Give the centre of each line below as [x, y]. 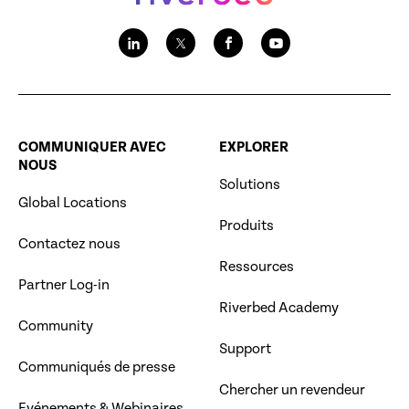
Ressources [257, 267]
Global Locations [73, 204]
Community [56, 327]
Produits [247, 226]
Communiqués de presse [97, 368]
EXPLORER [254, 148]
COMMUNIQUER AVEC [92, 148]
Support [246, 350]
